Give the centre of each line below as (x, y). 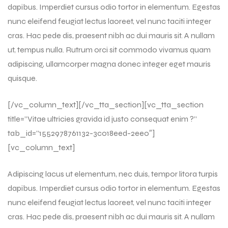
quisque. (22, 78)
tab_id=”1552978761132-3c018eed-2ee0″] (81, 133)
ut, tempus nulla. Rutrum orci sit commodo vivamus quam (109, 49)
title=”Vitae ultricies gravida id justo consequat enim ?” (102, 119)
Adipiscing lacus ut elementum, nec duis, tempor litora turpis (113, 174)
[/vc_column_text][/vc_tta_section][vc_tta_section (106, 104)
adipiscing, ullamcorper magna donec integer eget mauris (109, 64)
